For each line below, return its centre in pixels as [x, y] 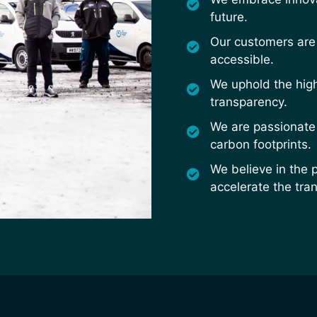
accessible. [242, 60]
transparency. [248, 102]
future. [229, 17]
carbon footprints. [260, 145]
